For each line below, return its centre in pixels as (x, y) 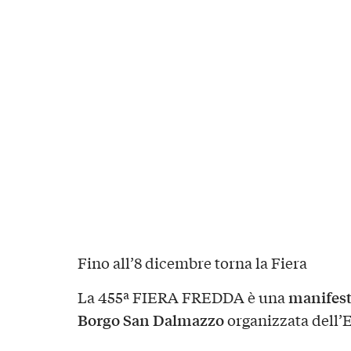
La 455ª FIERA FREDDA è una (183, 297)
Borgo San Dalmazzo (150, 320)
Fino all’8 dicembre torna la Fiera (192, 263)
